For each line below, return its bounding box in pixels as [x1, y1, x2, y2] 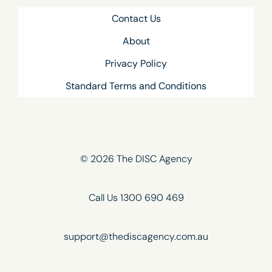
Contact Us [111, 12, 161, 25]
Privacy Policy [105, 56, 167, 70]
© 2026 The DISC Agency [80, 152, 192, 166]
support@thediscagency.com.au [64, 230, 208, 243]
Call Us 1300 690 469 [88, 191, 184, 205]
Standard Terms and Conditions [66, 79, 206, 92]
